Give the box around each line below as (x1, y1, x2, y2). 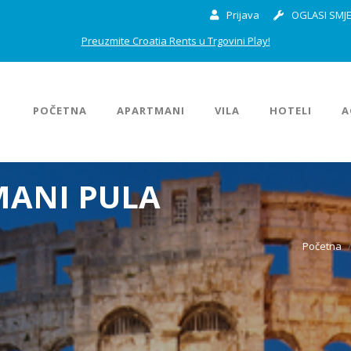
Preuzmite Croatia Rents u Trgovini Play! (81, 34, 270, 48)
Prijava (224, 8, 259, 22)
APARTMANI (117, 103, 185, 118)
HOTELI (270, 103, 312, 118)
